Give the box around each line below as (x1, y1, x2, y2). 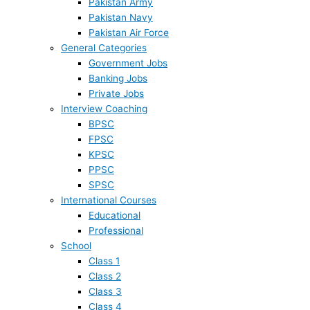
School (61, 239, 91, 251)
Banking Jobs (89, 72, 147, 84)
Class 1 (89, 255, 120, 266)
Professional (89, 224, 143, 236)
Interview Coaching (61, 102, 147, 114)
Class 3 (89, 285, 122, 297)
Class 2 (89, 270, 121, 282)
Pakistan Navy (89, 11, 153, 23)
